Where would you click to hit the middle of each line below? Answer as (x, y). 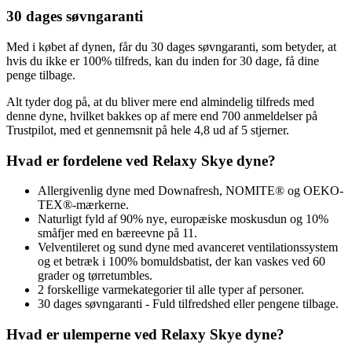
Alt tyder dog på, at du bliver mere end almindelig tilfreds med (160, 102)
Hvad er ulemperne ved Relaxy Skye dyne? (145, 335)
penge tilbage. (41, 75)
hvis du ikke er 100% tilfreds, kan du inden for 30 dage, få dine (163, 61)
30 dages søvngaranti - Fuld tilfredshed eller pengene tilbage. (188, 304)
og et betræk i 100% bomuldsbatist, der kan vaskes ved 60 (181, 262)
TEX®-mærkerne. (83, 205)
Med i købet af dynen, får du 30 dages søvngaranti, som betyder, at (171, 47)
